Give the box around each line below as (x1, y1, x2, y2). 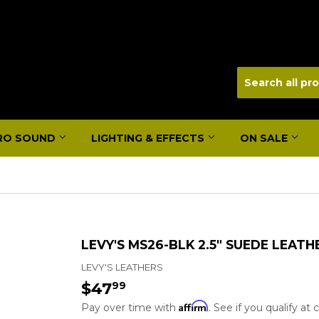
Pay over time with (81, 300, 179, 314)
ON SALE (240, 132, 291, 145)
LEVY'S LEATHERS (81, 261, 163, 273)
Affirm (179, 299, 209, 312)
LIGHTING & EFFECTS (91, 132, 207, 145)
